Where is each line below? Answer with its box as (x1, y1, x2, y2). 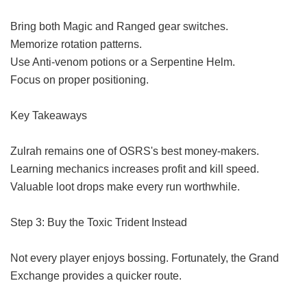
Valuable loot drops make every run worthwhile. (10, 181, 240, 193)
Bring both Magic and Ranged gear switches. (10, 21, 228, 32)
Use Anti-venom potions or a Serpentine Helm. (10, 56, 235, 68)
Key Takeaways (10, 110, 87, 121)
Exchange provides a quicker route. (10, 270, 182, 282)
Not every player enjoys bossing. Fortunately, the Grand (10, 252, 279, 264)
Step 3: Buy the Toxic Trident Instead (10, 217, 187, 228)
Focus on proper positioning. (10, 74, 149, 86)
